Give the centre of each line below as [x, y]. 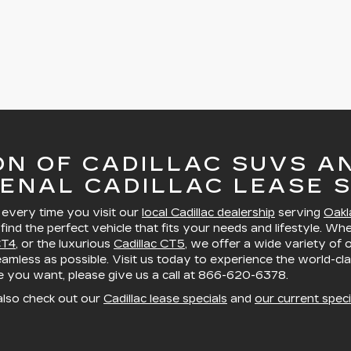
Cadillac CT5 [149, 244]
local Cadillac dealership [208, 213]
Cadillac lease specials [165, 299]
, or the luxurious [65, 244]
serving [299, 213]
